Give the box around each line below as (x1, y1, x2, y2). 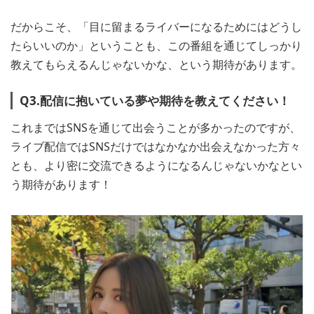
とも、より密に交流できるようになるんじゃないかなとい (11, 157, 302, 173)
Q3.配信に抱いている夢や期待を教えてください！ (20, 92, 290, 109)
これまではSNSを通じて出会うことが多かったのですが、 (11, 119, 301, 135)
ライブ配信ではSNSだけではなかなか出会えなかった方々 (11, 138, 301, 154)
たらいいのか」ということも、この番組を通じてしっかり (11, 38, 302, 54)
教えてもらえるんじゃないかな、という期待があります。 (11, 57, 302, 73)
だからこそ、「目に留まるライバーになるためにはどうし (11, 19, 302, 35)
